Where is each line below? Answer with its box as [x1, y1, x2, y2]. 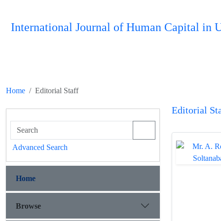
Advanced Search [12, 143, 68, 152]
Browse [16, 201, 41, 211]
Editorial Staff [35, 86, 78, 95]
